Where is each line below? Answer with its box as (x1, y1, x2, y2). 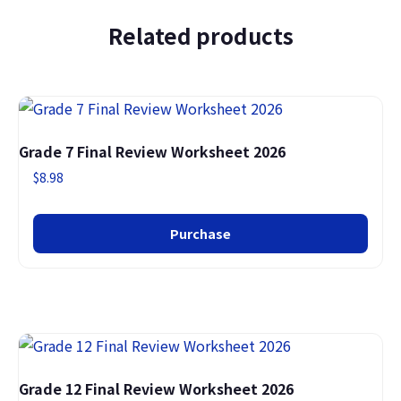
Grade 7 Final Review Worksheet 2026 (19, 141, 286, 162)
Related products (107, 20, 294, 51)
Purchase (170, 224, 231, 243)
